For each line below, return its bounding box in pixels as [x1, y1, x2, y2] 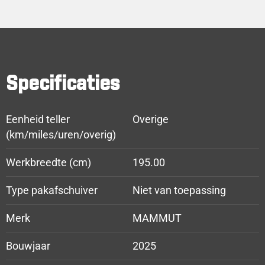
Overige [132, 114, 169, 126]
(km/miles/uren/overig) [6, 129, 116, 141]
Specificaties [6, 75, 119, 95]
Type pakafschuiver [6, 185, 98, 197]
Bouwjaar [6, 240, 50, 253]
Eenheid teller [6, 114, 70, 126]
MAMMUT [132, 212, 182, 225]
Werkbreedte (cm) [6, 157, 91, 169]
